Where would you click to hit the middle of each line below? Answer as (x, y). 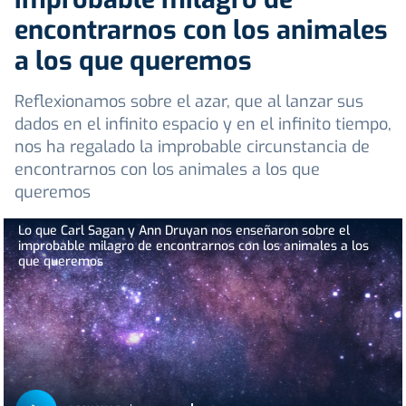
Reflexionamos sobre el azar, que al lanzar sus (189, 102)
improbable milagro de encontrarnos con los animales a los (193, 246)
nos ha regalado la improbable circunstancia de (192, 147)
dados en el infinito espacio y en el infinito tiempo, (203, 125)
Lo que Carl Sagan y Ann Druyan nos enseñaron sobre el (184, 230)
